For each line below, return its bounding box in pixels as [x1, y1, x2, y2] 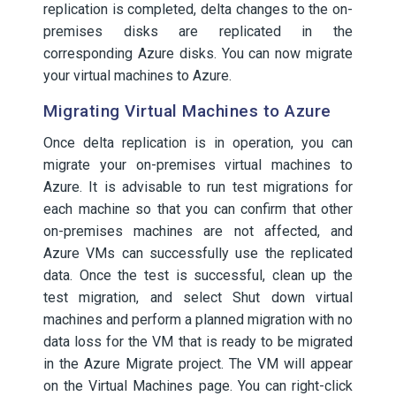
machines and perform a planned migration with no [43, 311, 353, 328]
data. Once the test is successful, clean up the [43, 267, 353, 284]
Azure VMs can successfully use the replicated [43, 245, 353, 262]
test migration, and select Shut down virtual [43, 289, 353, 306]
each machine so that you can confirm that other [43, 201, 353, 217]
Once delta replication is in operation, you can [43, 134, 353, 151]
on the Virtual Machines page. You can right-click [43, 377, 353, 394]
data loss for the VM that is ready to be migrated [43, 333, 353, 350]
